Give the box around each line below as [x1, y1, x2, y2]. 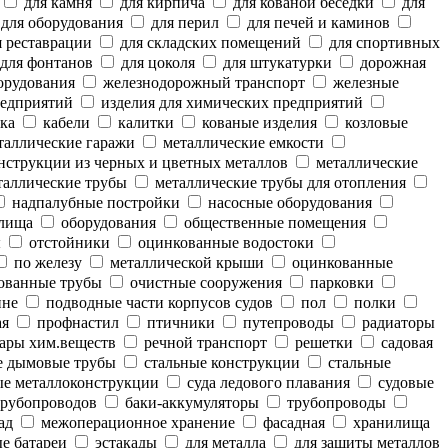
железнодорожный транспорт [99, 74, 305, 91]
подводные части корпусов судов [42, 294, 273, 311]
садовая [377, 334, 433, 351]
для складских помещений [116, 34, 301, 51]
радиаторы [358, 314, 435, 331]
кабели [39, 114, 90, 131]
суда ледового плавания [183, 374, 350, 391]
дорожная [356, 54, 426, 71]
